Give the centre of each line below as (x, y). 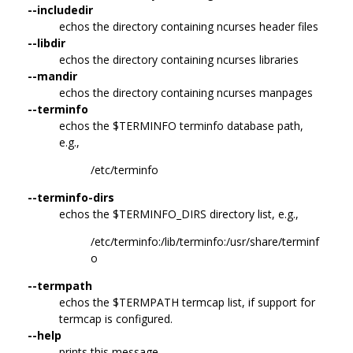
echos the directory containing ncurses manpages (186, 92)
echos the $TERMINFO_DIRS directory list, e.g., (179, 214)
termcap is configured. (116, 318)
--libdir (46, 43)
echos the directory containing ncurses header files (189, 26)
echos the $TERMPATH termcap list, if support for (187, 302)
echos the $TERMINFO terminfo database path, (181, 125)
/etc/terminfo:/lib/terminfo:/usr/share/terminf (205, 241)
